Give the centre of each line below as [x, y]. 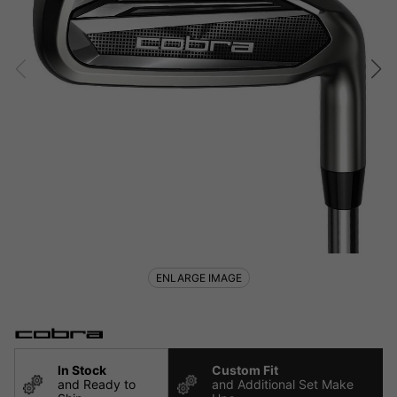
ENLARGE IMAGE [198, 277]
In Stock [82, 370]
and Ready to [97, 385]
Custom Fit [245, 370]
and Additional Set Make [283, 385]
